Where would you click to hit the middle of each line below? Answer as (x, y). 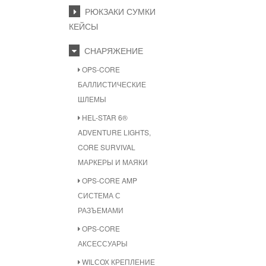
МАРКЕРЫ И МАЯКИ (113, 162)
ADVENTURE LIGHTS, (114, 132)
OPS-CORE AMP (109, 180)
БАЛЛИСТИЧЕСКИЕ (112, 84)
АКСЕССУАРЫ (103, 243)
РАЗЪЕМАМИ (101, 210)
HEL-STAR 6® (104, 117)
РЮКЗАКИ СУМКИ (118, 11)
